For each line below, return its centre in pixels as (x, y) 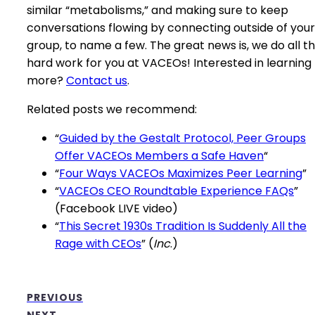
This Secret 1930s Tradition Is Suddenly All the (183, 226)
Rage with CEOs (98, 244)
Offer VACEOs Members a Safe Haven (159, 156)
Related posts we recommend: (112, 109)
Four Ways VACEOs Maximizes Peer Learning (181, 173)
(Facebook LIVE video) (116, 208)
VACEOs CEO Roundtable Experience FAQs (176, 191)
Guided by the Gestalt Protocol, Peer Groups (182, 138)
